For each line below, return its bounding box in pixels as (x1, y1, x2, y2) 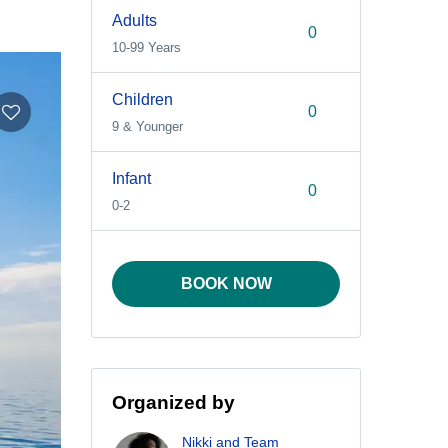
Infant (112, 170, 151, 187)
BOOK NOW (180, 275, 272, 292)
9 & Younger (112, 119, 183, 134)
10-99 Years (112, 40, 181, 55)
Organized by (112, 392, 235, 413)
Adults (112, 12, 157, 29)
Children (112, 91, 173, 108)
